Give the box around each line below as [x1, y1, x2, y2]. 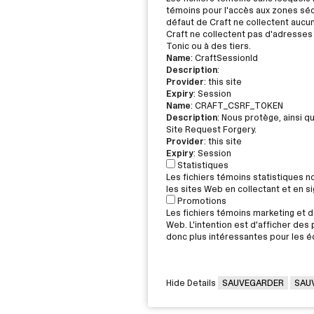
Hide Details [165, 276, 216, 289]
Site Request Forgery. [165, 123, 257, 135]
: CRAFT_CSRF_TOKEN [190, 99, 283, 111]
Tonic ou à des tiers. [165, 39, 251, 52]
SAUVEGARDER [221, 276, 284, 289]
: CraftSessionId [190, 51, 258, 64]
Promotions [177, 194, 226, 207]
